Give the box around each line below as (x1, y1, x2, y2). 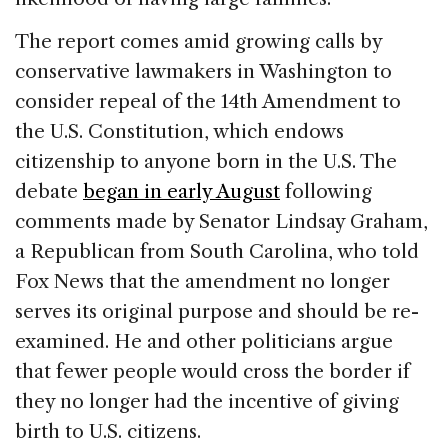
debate (15, 179, 83, 203)
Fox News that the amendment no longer (15, 269, 390, 293)
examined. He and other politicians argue (15, 329, 393, 353)
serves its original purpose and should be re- (15, 299, 419, 323)
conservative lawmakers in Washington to (15, 59, 392, 83)
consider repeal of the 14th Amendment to (15, 89, 401, 113)
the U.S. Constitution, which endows (15, 119, 344, 143)
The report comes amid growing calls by (15, 29, 382, 53)
